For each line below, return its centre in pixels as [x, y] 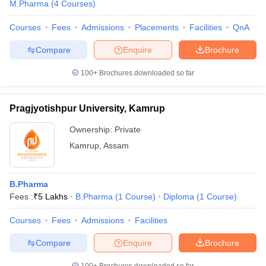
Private [128, 129]
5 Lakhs [53, 197]
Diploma [179, 197]
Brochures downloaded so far [146, 73]
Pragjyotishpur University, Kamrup [87, 108]
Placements [157, 27]
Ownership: [92, 129]
